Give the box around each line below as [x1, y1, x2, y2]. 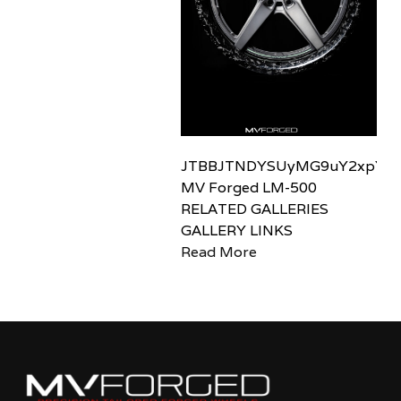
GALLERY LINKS [180, 220, 293, 240]
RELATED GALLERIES [180, 199, 328, 218]
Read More [180, 242, 257, 261]
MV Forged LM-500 [180, 177, 317, 197]
